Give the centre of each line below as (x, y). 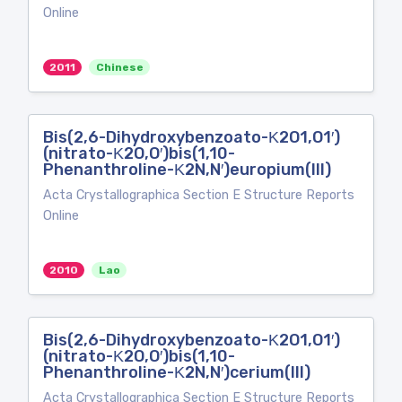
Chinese (119, 67)
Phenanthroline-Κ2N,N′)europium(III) (187, 170)
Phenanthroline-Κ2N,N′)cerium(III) (177, 372)
